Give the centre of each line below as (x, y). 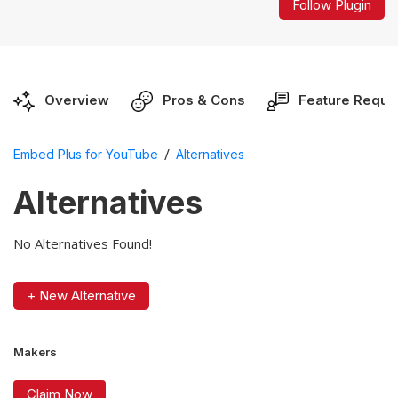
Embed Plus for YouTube (86, 155)
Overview (77, 99)
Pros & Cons (204, 99)
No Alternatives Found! (83, 243)
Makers (35, 351)
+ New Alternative (81, 295)
